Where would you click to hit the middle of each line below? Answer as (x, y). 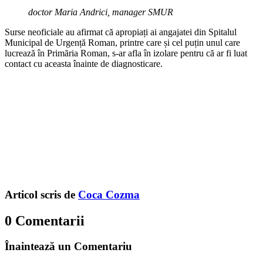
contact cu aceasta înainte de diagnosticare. (84, 63)
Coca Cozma (109, 194)
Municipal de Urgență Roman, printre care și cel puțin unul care (122, 42)
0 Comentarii (45, 220)
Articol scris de (41, 194)
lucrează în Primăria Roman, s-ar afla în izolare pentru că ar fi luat (126, 53)
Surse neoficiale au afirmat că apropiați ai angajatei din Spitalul (121, 32)
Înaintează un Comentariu (68, 247)
